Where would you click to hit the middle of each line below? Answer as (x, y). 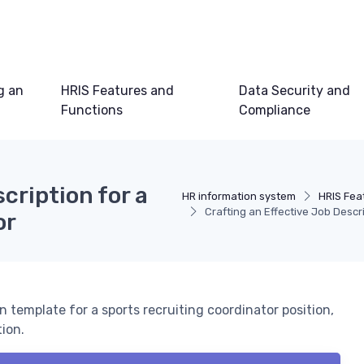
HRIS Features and (118, 91)
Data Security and (295, 91)
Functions (92, 110)
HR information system (239, 197)
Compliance (275, 110)
